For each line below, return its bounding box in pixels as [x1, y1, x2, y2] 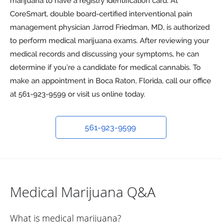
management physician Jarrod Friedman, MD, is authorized [10, 22, 210, 32]
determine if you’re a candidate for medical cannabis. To [10, 62, 201, 72]
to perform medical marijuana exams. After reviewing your [10, 36, 209, 45]
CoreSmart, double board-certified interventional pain [10, 9, 192, 18]
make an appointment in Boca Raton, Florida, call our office [10, 76, 211, 85]
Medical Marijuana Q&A [10, 182, 156, 201]
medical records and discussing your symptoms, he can [10, 49, 199, 58]
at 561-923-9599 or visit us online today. [10, 89, 145, 99]
